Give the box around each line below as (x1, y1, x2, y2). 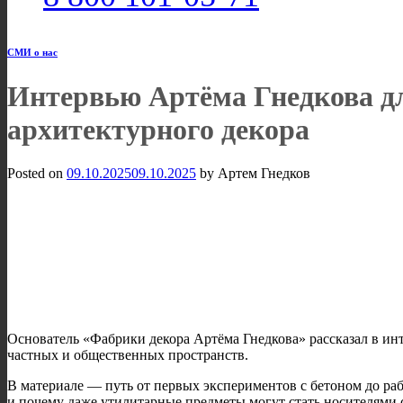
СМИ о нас (7, 47, 58, 58)
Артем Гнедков (218, 166, 310, 182)
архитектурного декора (7, 112, 309, 146)
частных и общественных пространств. (7, 347, 248, 363)
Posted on (7, 166, 67, 182)
